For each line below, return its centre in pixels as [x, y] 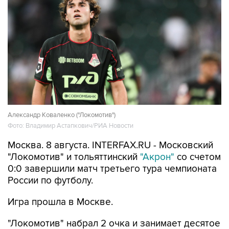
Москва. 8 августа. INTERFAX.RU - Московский [110, 146]
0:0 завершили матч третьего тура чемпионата [112, 169]
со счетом [198, 157]
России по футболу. [50, 181]
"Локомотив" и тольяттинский [74, 157]
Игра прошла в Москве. [60, 202]
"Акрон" [157, 157]
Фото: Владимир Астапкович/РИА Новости [71, 126]
